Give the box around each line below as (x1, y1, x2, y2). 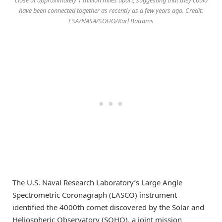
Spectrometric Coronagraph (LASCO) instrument (12, 189, 177, 200)
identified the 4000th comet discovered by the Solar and (12, 202, 204, 212)
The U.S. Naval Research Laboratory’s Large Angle (12, 177, 182, 187)
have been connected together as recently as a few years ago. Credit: (19, 5, 203, 15)
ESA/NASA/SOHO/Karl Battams (68, 16, 154, 25)
